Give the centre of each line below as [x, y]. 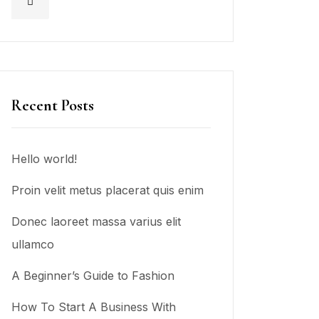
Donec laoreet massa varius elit [96, 221]
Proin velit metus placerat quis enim [108, 190]
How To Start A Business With [94, 307]
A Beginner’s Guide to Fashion [93, 275]
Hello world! [44, 158]
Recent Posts [53, 105]
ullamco [33, 244]
